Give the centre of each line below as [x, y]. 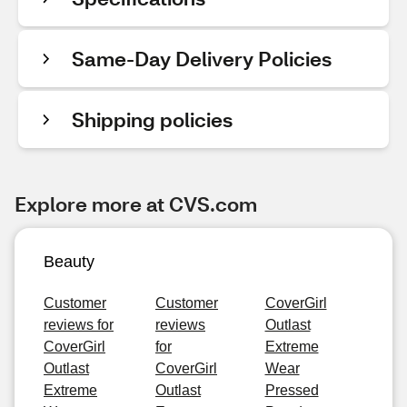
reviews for [79, 325]
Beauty [69, 262]
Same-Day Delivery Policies [202, 59]
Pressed [292, 390]
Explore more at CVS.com [136, 204]
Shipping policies [152, 119]
